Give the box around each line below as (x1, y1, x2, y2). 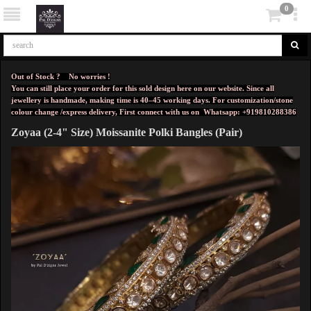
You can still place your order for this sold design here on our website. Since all (11, 85, 274, 92)
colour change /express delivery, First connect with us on (11, 108, 203, 116)
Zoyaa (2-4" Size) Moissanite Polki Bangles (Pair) (11, 126, 242, 138)
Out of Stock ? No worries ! (11, 73, 110, 81)
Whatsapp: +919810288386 (203, 108, 296, 116)
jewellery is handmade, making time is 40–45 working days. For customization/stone (11, 96, 293, 104)
